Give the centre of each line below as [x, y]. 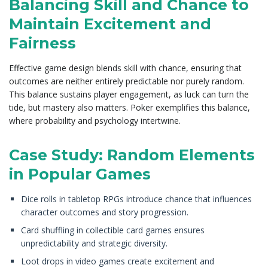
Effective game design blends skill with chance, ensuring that [125, 68]
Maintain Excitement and [110, 24]
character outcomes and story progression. [105, 212]
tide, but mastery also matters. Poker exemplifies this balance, [130, 107]
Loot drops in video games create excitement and [118, 261]
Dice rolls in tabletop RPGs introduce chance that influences [136, 199]
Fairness [42, 43]
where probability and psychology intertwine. [95, 120]
